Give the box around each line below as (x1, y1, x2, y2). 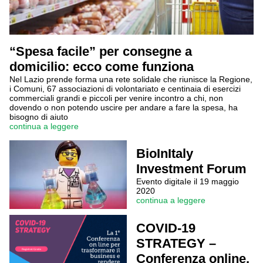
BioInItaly (136, 146, 193, 161)
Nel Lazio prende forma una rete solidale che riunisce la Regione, (9, 75, 252, 84)
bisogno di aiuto (9, 112, 68, 122)
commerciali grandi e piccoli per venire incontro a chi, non (9, 93, 223, 103)
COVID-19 (136, 221, 195, 235)
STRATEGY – (136, 236, 216, 251)
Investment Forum (136, 161, 247, 176)
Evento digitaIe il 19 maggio (136, 177, 239, 186)
